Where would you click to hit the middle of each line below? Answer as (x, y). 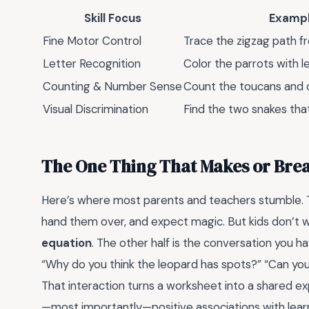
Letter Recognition (92, 63)
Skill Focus (112, 18)
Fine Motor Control (92, 40)
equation (67, 243)
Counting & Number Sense (112, 86)
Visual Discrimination (96, 109)
